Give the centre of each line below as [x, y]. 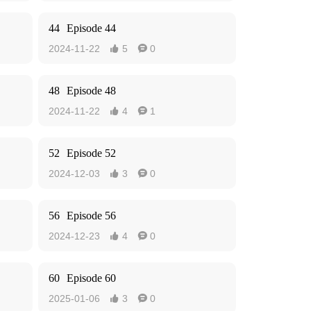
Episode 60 [91, 278]
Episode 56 [91, 216]
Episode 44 [91, 28]
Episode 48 [91, 91]
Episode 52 [91, 153]
